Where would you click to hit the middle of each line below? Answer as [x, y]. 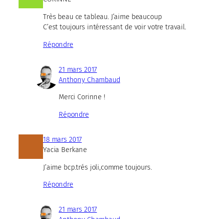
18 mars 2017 [63, 139]
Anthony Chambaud [89, 79]
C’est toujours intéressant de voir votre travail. [115, 27]
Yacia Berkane [65, 149]
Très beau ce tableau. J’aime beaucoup [102, 16]
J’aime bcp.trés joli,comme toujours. [98, 167]
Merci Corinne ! [82, 97]
